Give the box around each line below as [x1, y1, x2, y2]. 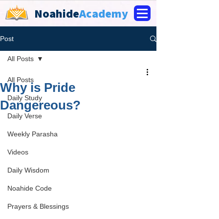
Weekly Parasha [7, 130, 58, 138]
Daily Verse [7, 112, 42, 120]
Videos [7, 148, 28, 156]
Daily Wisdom [7, 166, 49, 174]
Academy [79, 5, 128, 21]
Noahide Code [7, 184, 52, 192]
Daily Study [7, 94, 42, 102]
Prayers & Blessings [7, 202, 69, 210]
